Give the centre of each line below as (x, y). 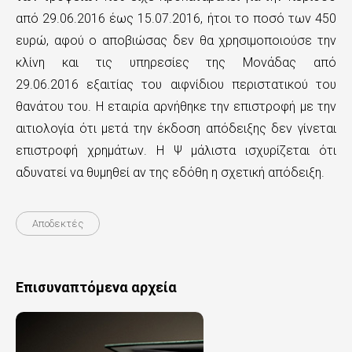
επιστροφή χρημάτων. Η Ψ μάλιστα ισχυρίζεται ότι (176, 150)
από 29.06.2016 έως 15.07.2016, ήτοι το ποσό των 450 (176, 18)
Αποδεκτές (58, 224)
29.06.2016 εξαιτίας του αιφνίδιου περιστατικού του (176, 84)
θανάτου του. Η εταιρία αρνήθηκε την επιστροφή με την (176, 106)
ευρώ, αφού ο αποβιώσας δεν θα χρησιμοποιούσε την (176, 40)
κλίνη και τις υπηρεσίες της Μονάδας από (176, 62)
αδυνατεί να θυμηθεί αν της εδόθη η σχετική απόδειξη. (170, 172)
